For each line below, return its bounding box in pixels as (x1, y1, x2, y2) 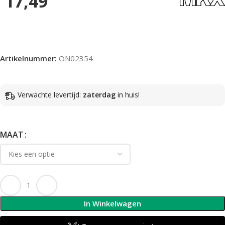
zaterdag (83, 90, 116, 100)
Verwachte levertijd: (18, 90, 83, 100)
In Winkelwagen (84, 198, 141, 208)
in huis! (116, 90, 140, 100)
